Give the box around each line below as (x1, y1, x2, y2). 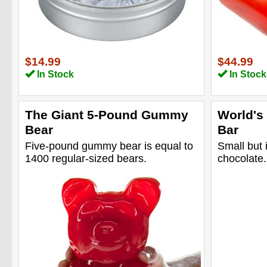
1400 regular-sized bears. (25, 152, 147, 164)
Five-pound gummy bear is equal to (25, 139, 193, 152)
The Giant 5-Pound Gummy (25, 107, 188, 122)
